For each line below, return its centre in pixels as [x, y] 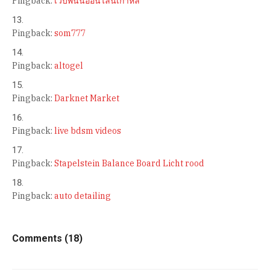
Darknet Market [87, 98]
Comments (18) [47, 238]
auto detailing [83, 196]
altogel [69, 65]
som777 [70, 33]
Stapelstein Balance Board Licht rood [129, 163]
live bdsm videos [88, 130]
